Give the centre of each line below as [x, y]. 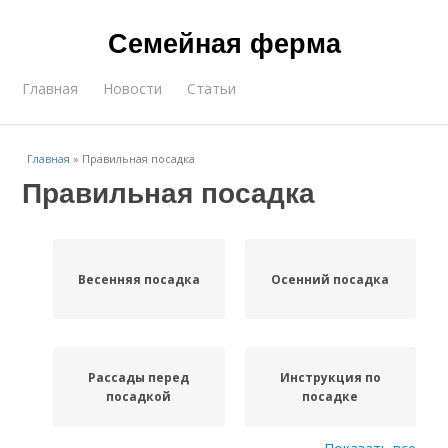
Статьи [212, 88]
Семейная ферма [224, 42]
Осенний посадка [330, 279]
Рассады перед [139, 377]
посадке [330, 396]
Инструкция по [330, 377]
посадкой [139, 396]
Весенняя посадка [138, 279]
